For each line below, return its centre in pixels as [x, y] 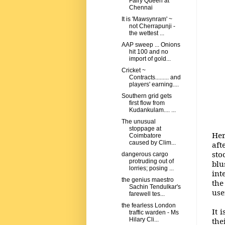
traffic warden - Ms [154, 213]
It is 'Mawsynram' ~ [147, 19]
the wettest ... [146, 33]
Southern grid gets [146, 96]
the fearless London [148, 206]
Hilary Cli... [144, 220]
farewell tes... [147, 194]
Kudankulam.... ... [152, 110]
